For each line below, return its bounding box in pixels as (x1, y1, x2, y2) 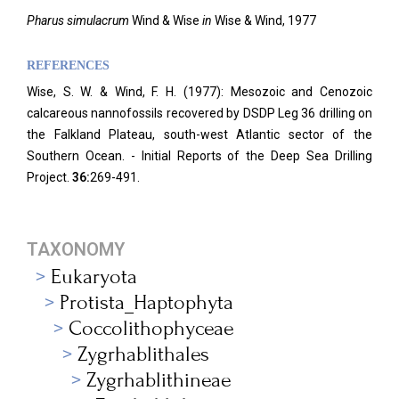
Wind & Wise (132, 13, 202, 28)
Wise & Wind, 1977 (215, 13, 316, 28)
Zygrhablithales (77, 342, 209, 366)
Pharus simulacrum (27, 13, 132, 28)
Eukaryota (51, 265, 137, 289)
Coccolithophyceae (69, 316, 234, 340)
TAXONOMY (27, 239, 125, 260)
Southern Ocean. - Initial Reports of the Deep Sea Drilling (27, 149, 372, 163)
